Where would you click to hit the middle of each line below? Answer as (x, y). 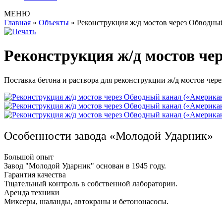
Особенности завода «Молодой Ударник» (109, 136)
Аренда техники (32, 192)
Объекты (54, 23)
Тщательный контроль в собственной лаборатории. (91, 183)
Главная (17, 23)
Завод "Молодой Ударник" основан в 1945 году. (85, 166)
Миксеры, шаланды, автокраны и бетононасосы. (86, 201)
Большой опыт (29, 157)
